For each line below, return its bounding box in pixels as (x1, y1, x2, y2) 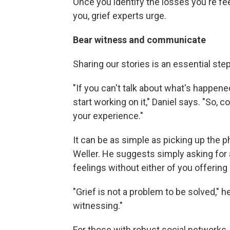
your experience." (73, 110, 143, 121)
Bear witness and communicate (73, 34, 206, 45)
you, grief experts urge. (73, 10, 166, 21)
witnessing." (73, 200, 123, 211)
